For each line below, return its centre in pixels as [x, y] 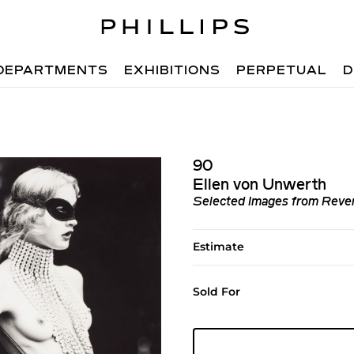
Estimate [218, 247]
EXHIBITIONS [173, 71]
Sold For [216, 292]
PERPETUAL [282, 71]
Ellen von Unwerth [259, 186]
